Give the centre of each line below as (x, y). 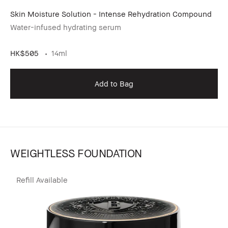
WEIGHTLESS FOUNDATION (76, 153)
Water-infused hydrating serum (66, 27)
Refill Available (42, 179)
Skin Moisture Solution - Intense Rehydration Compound (111, 13)
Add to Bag (114, 83)
